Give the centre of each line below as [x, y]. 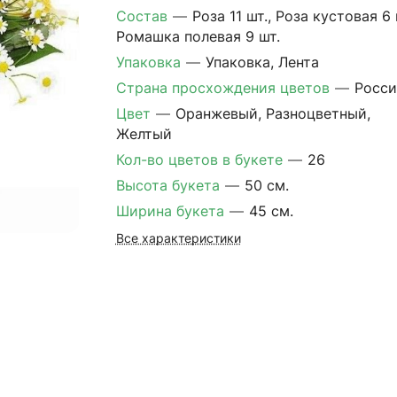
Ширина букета [172, 211]
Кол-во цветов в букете [201, 160]
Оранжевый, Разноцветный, [272, 113]
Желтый [144, 134]
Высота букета [170, 185]
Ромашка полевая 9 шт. [198, 36]
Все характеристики [178, 238]
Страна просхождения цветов [225, 88]
